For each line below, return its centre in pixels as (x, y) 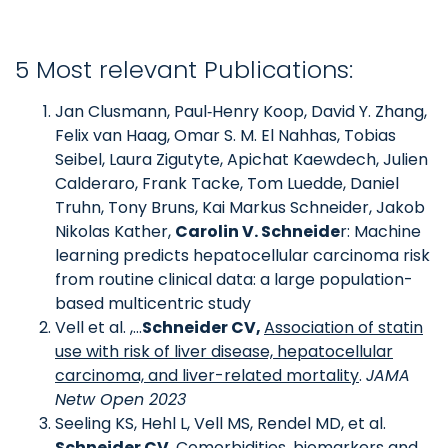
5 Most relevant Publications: (184, 69)
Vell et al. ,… (98, 327)
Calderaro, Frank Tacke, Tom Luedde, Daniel (227, 183)
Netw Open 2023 (120, 399)
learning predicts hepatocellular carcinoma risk (242, 255)
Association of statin (343, 327)
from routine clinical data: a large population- (234, 279)
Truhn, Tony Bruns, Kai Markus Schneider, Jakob (240, 207)
